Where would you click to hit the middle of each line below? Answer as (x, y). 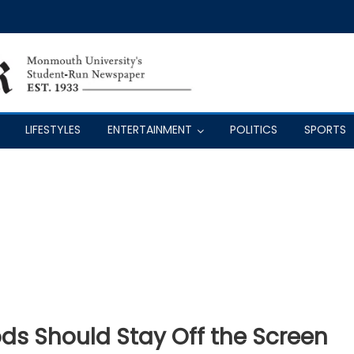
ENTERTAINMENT (150, 129)
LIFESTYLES (53, 129)
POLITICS (254, 129)
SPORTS (325, 129)
